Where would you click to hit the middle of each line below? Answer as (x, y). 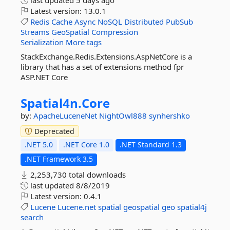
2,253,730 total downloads (77, 175)
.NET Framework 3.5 (59, 159)
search (32, 217)
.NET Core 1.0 (86, 145)
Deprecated (53, 131)
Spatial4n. (51, 103)
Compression (115, 32)
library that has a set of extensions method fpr (102, 67)
